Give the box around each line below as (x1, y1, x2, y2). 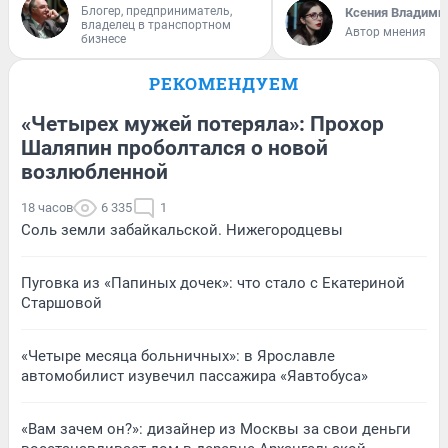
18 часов (21, 199, 73, 215)
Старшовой (21, 293, 102, 312)
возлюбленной (21, 159, 168, 184)
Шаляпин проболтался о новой (21, 135, 328, 160)
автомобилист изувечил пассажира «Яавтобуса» (21, 366, 368, 385)
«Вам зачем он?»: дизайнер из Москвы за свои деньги (21, 419, 411, 438)
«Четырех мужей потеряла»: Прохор (21, 111, 384, 136)
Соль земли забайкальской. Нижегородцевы (21, 220, 343, 239)
